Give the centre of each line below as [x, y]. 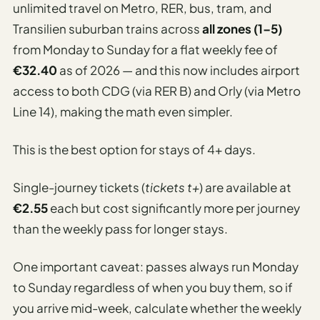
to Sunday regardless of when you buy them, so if [153, 287]
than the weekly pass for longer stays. [120, 229]
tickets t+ [172, 187]
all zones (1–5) [242, 29]
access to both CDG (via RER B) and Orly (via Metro [157, 91]
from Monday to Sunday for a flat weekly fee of [145, 50]
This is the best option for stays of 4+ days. [134, 150]
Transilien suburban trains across [107, 29]
